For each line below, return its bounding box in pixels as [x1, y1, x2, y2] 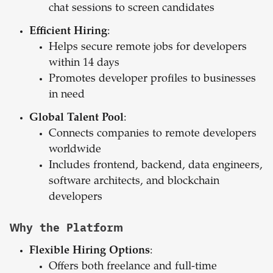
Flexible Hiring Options [29, 246, 150, 257]
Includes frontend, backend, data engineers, [49, 160, 263, 172]
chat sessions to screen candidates [49, 3, 214, 15]
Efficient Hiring [29, 26, 107, 38]
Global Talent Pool [29, 113, 124, 124]
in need [49, 90, 85, 101]
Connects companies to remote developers [49, 129, 257, 140]
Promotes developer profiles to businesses [49, 74, 256, 85]
